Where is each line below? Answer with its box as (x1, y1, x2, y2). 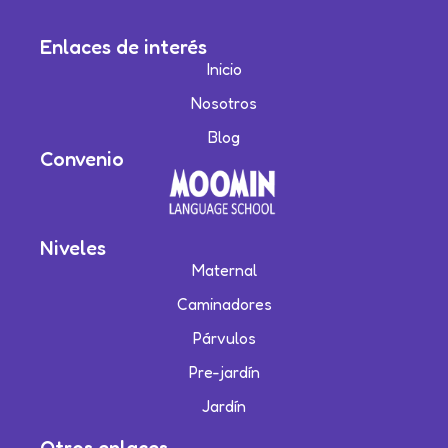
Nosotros (191, 93, 257, 114)
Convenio (40, 147, 124, 172)
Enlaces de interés (40, 35, 207, 60)
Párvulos (192, 328, 256, 349)
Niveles (40, 236, 106, 261)
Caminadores (176, 294, 272, 315)
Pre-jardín (188, 362, 260, 383)
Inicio (206, 59, 242, 80)
